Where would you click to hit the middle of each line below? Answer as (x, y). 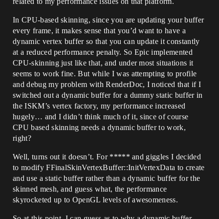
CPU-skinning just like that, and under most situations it (103, 63)
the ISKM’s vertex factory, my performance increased (99, 106)
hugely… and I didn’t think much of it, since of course (101, 117)
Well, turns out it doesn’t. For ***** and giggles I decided (107, 157)
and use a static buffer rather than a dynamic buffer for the (107, 178)
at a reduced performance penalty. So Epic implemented (103, 52)
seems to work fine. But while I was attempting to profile (105, 74)
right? (22, 138)
